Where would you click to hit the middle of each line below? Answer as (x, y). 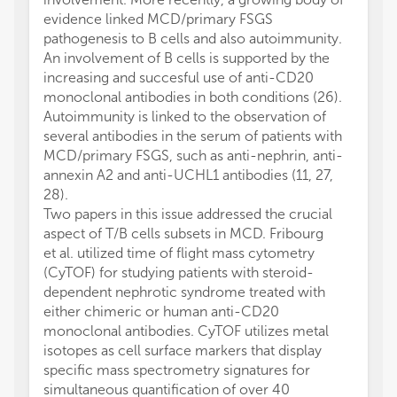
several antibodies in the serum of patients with (193, 136)
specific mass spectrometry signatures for (177, 370)
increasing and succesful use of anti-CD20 (179, 78)
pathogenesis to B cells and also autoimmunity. (193, 39)
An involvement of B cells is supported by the (187, 58)
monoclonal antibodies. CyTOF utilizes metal (186, 331)
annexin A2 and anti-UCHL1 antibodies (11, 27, (188, 175)
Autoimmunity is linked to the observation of (185, 117)
